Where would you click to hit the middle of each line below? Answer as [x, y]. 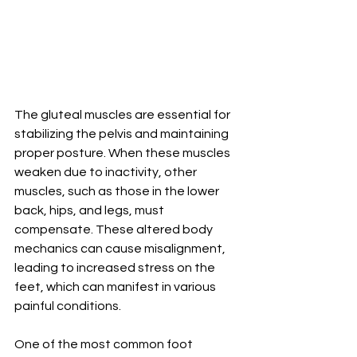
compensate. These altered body [115, 230]
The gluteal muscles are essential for [124, 115]
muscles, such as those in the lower [118, 192]
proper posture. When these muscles [124, 153]
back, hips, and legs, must [90, 211]
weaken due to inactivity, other [107, 173]
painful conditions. [68, 306]
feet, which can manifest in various [116, 287]
